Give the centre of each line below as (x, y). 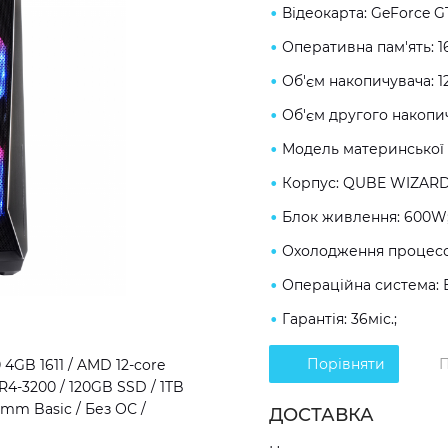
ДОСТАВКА (321, 415)
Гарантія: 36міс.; (339, 319)
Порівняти (346, 364)
